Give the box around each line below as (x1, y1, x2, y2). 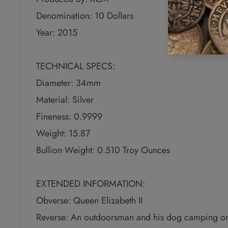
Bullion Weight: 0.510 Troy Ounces (36, 144, 170, 157)
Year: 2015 (36, 26, 77, 40)
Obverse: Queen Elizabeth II (36, 194, 142, 208)
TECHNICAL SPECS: (36, 60, 115, 73)
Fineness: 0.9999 (36, 110, 102, 124)
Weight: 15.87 (36, 127, 90, 140)
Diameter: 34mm (36, 76, 101, 90)
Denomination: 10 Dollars (36, 9, 133, 23)
